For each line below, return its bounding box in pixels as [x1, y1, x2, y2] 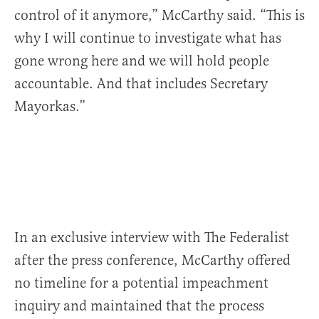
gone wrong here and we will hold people [14, 52, 269, 70]
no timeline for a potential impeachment [14, 274, 268, 293]
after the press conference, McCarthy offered [14, 251, 291, 270]
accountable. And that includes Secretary [14, 75, 268, 93]
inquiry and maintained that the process [14, 297, 264, 315]
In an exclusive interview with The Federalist [14, 229, 289, 247]
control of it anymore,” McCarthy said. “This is [14, 6, 305, 25]
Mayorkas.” [14, 98, 85, 116]
